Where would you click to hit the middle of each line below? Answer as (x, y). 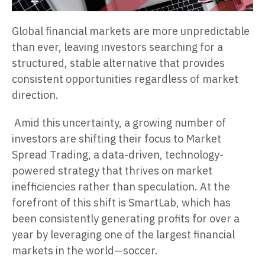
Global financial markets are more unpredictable (131, 31)
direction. (35, 95)
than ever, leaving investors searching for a (117, 47)
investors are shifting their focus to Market (117, 139)
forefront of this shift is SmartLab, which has (121, 203)
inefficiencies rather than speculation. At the (121, 187)
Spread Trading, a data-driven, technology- (118, 155)
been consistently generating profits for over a (126, 219)
